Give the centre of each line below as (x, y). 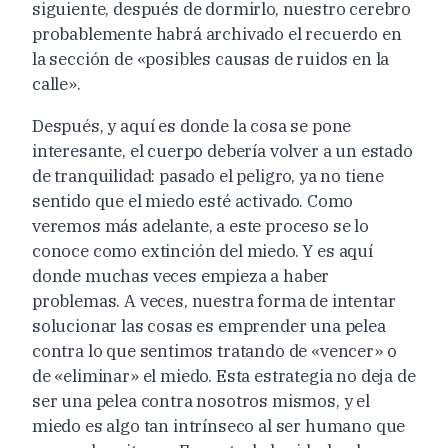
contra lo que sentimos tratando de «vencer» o (214, 350)
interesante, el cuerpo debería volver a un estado (222, 150)
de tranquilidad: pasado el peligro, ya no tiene (208, 175)
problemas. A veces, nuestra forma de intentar (214, 300)
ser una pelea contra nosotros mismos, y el (201, 400)
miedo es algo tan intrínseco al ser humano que (219, 425)
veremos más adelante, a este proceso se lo (200, 225)
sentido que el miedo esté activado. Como (193, 200)
